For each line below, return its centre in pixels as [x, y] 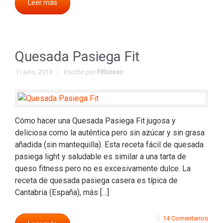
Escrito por [81, 72]
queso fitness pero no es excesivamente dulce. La [103, 168]
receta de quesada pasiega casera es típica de [96, 180]
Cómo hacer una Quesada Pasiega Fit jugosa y [95, 121]
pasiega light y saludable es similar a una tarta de [101, 157]
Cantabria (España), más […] [62, 192]
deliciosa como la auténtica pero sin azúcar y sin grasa [110, 133]
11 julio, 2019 [34, 72]
